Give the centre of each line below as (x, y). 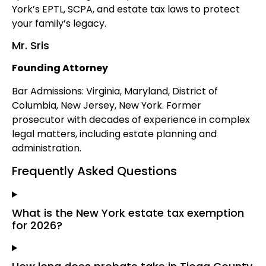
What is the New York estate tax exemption (128, 213)
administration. (47, 148)
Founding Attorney (60, 68)
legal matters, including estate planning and (114, 134)
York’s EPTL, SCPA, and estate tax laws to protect (126, 9)
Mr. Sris (31, 46)
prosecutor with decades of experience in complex (131, 119)
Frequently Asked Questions (94, 171)
